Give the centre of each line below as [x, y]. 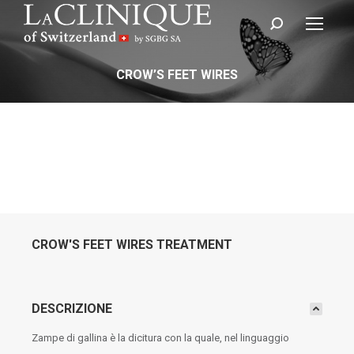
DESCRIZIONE [72, 309]
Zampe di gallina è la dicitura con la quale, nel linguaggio [160, 338]
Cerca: [284, 27]
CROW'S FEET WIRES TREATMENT [132, 245]
